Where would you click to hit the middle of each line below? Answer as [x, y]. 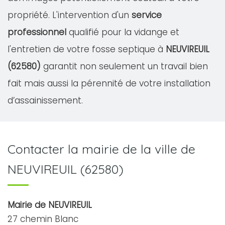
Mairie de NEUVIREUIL [50, 205]
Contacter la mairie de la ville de [101, 149]
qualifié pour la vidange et [123, 32]
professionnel [37, 32]
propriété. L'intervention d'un [70, 15]
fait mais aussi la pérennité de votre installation [109, 83]
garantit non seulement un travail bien [124, 66]
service [147, 15]
